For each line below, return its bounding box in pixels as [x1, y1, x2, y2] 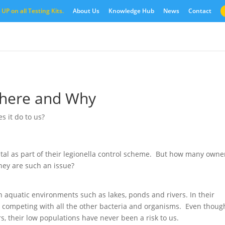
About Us [72, 7, 99, 15]
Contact [188, 7, 211, 15]
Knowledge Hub [108, 7, 154, 15]
